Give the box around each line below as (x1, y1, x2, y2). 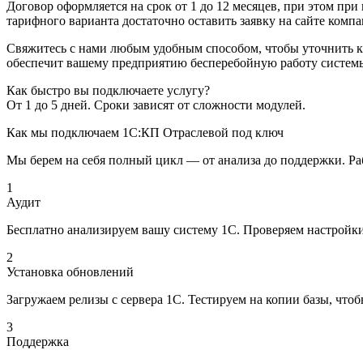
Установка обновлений (6, 265, 134, 280)
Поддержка (6, 335, 69, 349)
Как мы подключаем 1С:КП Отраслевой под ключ (6, 126, 284, 140)
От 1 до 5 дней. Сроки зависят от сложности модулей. (6, 98, 305, 113)
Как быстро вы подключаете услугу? (6, 83, 210, 98)
